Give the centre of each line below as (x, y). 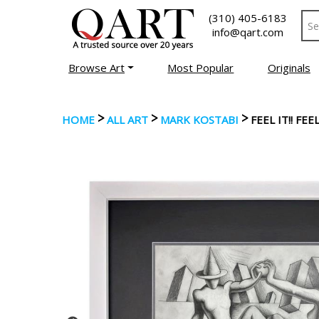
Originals (289, 68)
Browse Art (97, 68)
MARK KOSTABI (199, 120)
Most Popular (201, 68)
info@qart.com (248, 32)
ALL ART (127, 120)
